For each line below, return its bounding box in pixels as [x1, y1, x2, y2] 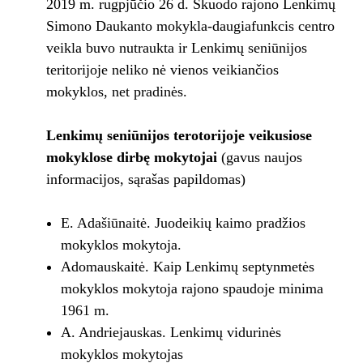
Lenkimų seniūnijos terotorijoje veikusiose [45, 127, 312, 144]
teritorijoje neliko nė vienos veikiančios [45, 62, 279, 79]
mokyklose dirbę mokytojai [45, 149, 221, 166]
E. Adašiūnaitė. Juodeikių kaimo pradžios [60, 215, 305, 232]
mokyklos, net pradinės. [45, 83, 187, 100]
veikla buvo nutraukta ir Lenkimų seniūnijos [45, 40, 307, 57]
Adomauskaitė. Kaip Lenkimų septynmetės [60, 258, 314, 275]
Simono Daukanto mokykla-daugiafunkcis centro [45, 18, 335, 35]
